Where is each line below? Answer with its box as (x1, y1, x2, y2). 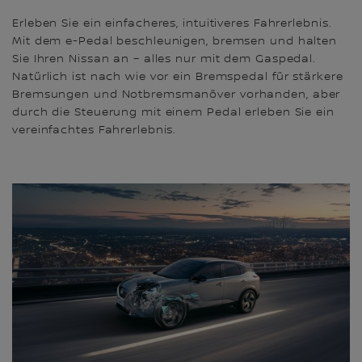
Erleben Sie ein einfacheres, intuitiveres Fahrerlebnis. (12, 17, 332, 31)
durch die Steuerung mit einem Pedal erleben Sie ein (12, 106, 335, 120)
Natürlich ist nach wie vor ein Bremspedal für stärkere (12, 70, 343, 84)
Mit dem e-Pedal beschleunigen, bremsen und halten (12, 35, 338, 48)
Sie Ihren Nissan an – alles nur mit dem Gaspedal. (12, 53, 317, 66)
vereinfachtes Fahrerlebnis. (12, 124, 177, 137)
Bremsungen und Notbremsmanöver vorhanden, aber (12, 88, 341, 102)
